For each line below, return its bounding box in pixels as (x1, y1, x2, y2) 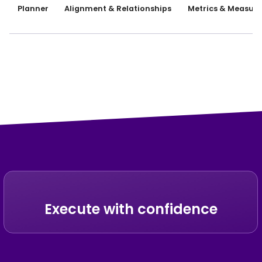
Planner (17, 4, 49, 14)
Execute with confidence (44, 199, 218, 219)
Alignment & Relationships (64, 4, 172, 14)
